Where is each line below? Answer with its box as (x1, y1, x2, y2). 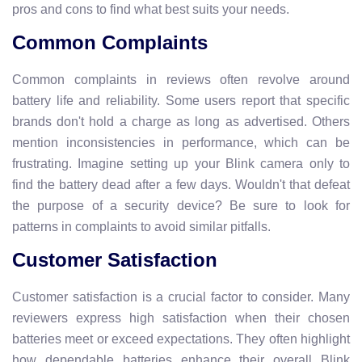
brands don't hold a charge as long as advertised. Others (12, 114, 350, 128)
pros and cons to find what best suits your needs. (12, 2, 289, 16)
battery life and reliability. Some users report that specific (12, 93, 350, 107)
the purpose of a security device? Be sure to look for (12, 198, 350, 213)
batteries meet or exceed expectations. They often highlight (12, 331, 350, 346)
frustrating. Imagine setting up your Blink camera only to (12, 156, 350, 170)
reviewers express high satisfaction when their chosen (12, 310, 350, 325)
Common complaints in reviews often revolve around (12, 72, 350, 86)
